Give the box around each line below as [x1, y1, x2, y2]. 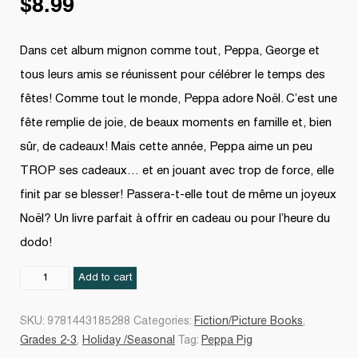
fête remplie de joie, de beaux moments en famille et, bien [20, 117, 332, 129]
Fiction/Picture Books [194, 316, 303, 327]
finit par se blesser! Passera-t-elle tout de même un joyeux [20, 189, 336, 201]
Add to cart [78, 272, 133, 283]
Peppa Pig [201, 335, 253, 346]
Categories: [133, 316, 194, 327]
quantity [19, 345, 61, 356]
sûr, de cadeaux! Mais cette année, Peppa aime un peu [20, 141, 312, 153]
